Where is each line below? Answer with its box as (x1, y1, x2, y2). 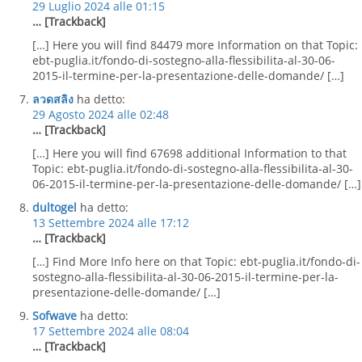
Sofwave (32, 308, 77, 323)
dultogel (32, 200, 77, 215)
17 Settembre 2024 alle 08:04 (32, 323, 189, 339)
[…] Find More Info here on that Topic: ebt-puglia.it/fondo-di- (32, 254, 360, 269)
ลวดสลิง (32, 91, 74, 107)
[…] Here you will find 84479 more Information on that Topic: (32, 37, 358, 53)
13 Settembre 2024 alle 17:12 (32, 215, 189, 230)
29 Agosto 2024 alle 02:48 (32, 107, 169, 122)
